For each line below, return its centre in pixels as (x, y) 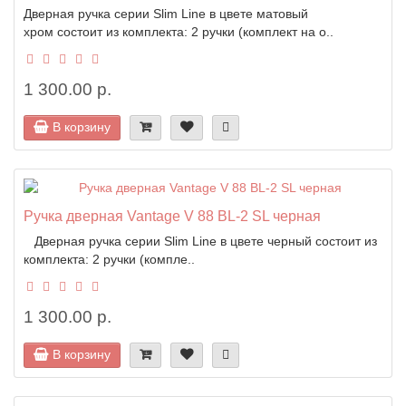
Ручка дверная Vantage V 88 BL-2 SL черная (172, 215)
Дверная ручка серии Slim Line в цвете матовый (166, 13)
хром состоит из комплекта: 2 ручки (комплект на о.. (179, 31)
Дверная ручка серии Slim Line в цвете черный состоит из (200, 241)
